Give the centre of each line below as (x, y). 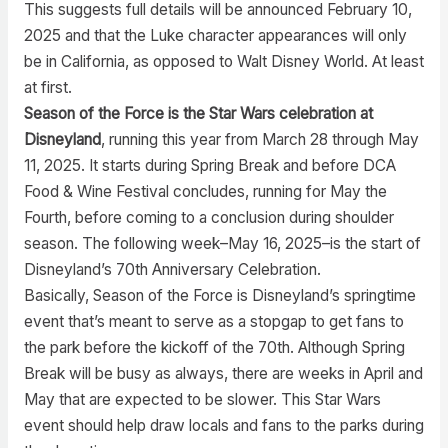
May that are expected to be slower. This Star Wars (202, 400)
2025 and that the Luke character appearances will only (215, 36)
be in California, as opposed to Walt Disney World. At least (223, 62)
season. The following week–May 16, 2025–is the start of (222, 244)
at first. (47, 88)
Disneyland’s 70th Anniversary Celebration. (172, 270)
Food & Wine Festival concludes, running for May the (205, 192)
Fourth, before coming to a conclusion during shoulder (208, 218)
